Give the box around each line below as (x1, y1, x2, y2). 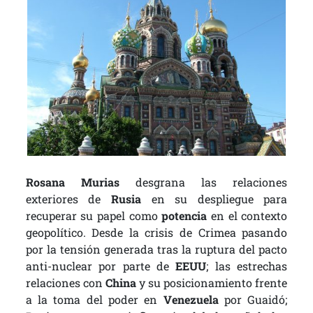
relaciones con (25, 275, 105, 291)
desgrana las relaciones (119, 175, 288, 190)
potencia (161, 208, 208, 224)
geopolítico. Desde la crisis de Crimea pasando (25, 225, 288, 240)
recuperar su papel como (25, 208, 162, 224)
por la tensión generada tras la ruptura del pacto (25, 242, 288, 257)
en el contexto (207, 208, 288, 224)
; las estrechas (206, 259, 288, 274)
